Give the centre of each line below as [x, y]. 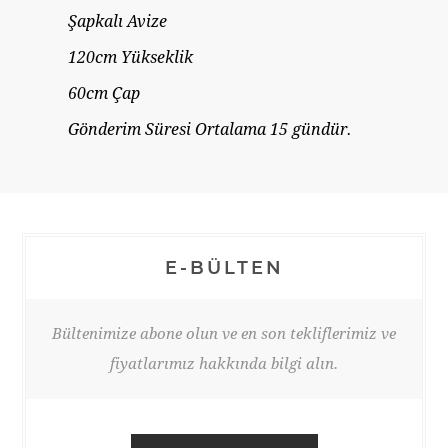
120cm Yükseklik [131, 58]
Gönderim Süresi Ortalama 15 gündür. [210, 130]
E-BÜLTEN [224, 268]
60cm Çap [104, 94]
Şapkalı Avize [118, 22]
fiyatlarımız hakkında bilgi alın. [224, 364]
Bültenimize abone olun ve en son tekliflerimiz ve [224, 334]
